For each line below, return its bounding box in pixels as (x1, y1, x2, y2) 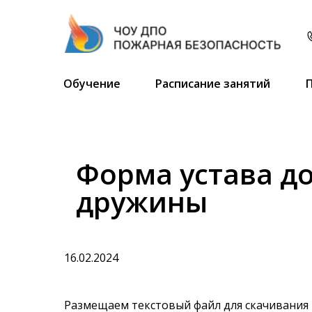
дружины (76, 182, 208, 221)
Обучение (63, 76, 120, 91)
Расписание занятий (155, 76, 270, 91)
